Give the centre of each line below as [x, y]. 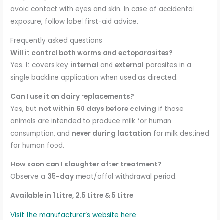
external [130, 65]
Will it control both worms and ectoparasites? [92, 53]
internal [84, 65]
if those [170, 109]
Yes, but [25, 109]
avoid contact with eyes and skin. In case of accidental [102, 9]
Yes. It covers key [41, 65]
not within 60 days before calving [98, 109]
